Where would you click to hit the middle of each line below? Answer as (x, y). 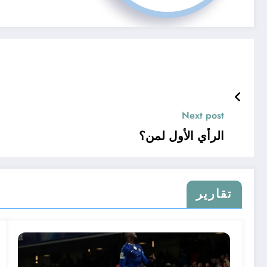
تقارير (214, 194)
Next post (203, 116)
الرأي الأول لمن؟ (181, 136)
